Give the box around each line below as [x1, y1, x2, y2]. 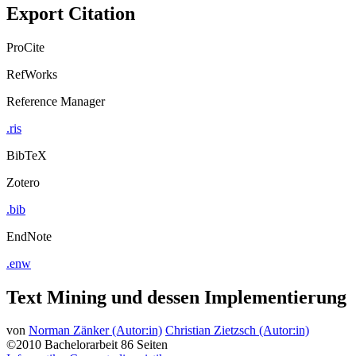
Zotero [6, 175, 40, 189]
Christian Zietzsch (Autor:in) [165, 323, 309, 338]
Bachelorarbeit [44, 338, 118, 352]
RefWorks [6, 67, 57, 81]
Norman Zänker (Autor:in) [29, 323, 162, 338]
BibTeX [6, 148, 47, 162]
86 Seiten [121, 338, 168, 352]
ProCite [6, 40, 44, 54]
